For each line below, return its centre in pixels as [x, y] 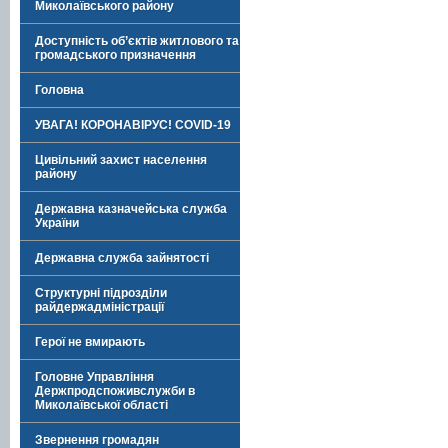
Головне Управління [94, 377]
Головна [59, 90]
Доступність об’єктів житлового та [137, 41]
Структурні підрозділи [101, 293]
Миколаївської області [101, 405]
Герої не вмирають [90, 342]
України [57, 223]
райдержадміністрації [99, 307]
